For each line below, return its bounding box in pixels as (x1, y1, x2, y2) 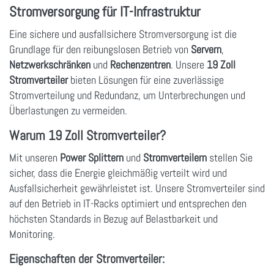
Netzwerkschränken (9, 57, 91, 72)
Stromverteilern (143, 150, 207, 165)
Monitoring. (9, 226, 55, 241)
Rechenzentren (110, 57, 171, 72)
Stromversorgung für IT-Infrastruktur (9, 2, 201, 21)
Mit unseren (9, 150, 60, 165)
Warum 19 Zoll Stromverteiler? (9, 127, 166, 144)
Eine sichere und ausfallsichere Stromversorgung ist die (9, 26, 237, 41)
